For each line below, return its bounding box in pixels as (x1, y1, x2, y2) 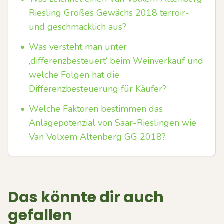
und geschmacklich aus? (29, 21, 126, 33)
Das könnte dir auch (8, 187, 164, 208)
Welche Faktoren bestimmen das (29, 103, 163, 115)
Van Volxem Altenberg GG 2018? (29, 131, 166, 143)
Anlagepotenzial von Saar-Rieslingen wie (29, 117, 196, 129)
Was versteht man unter (29, 41, 127, 53)
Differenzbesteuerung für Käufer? (29, 83, 166, 95)
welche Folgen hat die (29, 69, 119, 81)
